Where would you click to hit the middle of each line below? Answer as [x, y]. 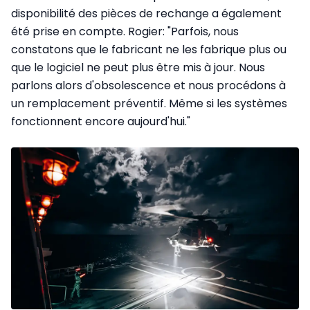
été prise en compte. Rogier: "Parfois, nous [125, 31]
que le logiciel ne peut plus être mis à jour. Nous [138, 67]
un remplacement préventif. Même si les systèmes [149, 103]
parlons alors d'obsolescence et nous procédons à [148, 85]
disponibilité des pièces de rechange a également [146, 13]
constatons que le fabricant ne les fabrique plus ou [149, 49]
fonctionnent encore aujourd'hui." [101, 121]
